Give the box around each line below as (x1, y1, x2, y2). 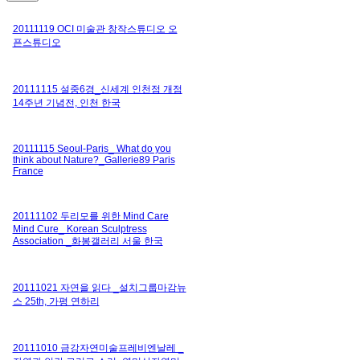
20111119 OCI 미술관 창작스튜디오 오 (12, 22, 178, 35)
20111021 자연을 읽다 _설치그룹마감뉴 (12, 281, 186, 293)
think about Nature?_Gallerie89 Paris (12, 153, 175, 166)
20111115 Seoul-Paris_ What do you (12, 142, 171, 154)
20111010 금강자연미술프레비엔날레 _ (12, 342, 184, 354)
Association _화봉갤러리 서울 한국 (12, 235, 163, 247)
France (12, 165, 43, 177)
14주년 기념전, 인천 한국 (12, 96, 121, 108)
